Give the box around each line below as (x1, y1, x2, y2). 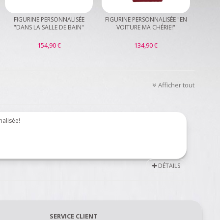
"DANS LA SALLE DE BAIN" (14, 23, 84, 32)
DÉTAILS (157, 162, 180, 170)
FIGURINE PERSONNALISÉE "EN (105, 15, 187, 24)
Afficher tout (158, 81, 194, 90)
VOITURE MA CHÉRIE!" (116, 23, 176, 32)
